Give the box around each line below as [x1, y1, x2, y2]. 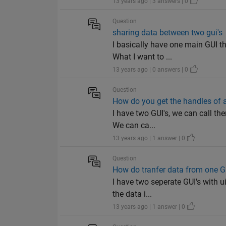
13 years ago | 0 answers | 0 [112, 66, 190, 74]
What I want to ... [112, 52, 173, 62]
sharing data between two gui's [112, 28, 223, 38]
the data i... [112, 189, 152, 199]
